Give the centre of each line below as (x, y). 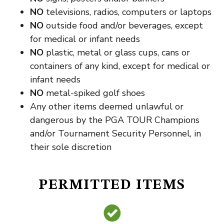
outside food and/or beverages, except (123, 25)
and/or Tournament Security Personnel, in (115, 133)
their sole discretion (71, 147)
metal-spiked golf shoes (94, 93)
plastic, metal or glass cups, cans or (117, 52)
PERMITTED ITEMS (112, 185)
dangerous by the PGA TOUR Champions (115, 120)
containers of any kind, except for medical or (120, 66)
